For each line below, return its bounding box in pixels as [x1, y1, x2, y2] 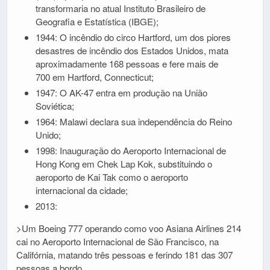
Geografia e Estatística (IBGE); [35, 15, 159, 28]
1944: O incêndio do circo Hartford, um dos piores [35, 31, 231, 44]
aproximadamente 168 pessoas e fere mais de [35, 57, 218, 71]
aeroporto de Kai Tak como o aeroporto [35, 170, 188, 183]
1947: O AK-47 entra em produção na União [35, 86, 207, 99]
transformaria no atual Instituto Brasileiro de [35, 2, 206, 15]
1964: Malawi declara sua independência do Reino [35, 115, 232, 128]
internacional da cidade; [35, 183, 128, 196]
